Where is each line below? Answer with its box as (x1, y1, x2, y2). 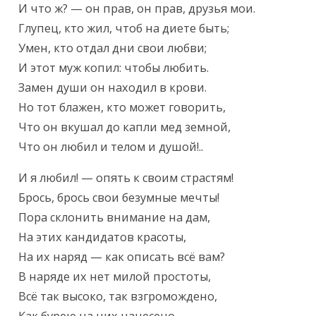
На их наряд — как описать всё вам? (18, 249, 226, 265)
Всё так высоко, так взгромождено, (18, 288, 218, 305)
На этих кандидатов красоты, (18, 229, 187, 245)
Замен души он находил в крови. (18, 80, 207, 96)
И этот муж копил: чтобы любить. (18, 60, 209, 76)
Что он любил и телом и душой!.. (18, 139, 204, 155)
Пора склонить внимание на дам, (18, 209, 211, 226)
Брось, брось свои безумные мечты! (18, 190, 220, 206)
